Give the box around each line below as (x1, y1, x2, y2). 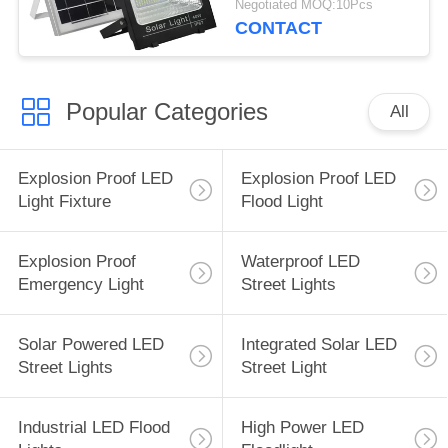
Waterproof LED (240, 252, 360, 272)
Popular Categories (65, 97, 268, 125)
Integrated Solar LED (240, 335, 397, 355)
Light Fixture (17, 192, 111, 212)
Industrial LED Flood (17, 417, 170, 437)
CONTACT (235, 18, 323, 39)
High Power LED (240, 417, 364, 437)
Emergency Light (17, 275, 144, 295)
